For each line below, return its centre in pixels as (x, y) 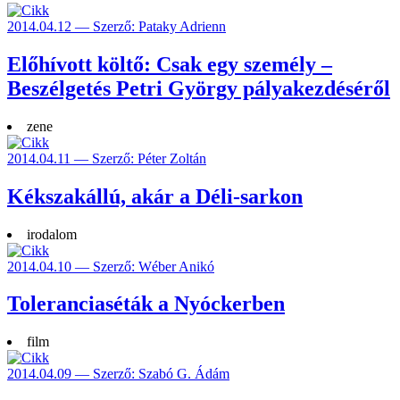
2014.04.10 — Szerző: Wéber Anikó (111, 266)
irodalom (52, 234)
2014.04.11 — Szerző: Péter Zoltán (107, 158)
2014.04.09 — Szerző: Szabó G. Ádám (118, 374)
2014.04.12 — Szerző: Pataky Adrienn (117, 26)
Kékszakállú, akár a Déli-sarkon (155, 196)
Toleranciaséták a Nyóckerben (146, 304)
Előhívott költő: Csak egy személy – (170, 64)
